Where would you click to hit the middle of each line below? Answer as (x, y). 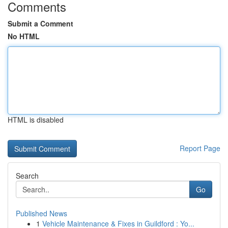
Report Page (200, 148)
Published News (41, 213)
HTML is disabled (36, 120)
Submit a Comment (40, 23)
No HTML (24, 36)
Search (27, 176)
